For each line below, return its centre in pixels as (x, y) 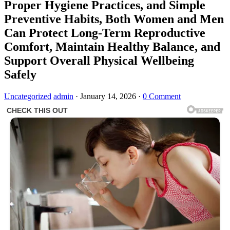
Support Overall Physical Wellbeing (99, 60)
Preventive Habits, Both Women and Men (114, 19)
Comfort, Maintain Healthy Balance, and (112, 46)
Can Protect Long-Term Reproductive (105, 33)
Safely (20, 74)
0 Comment (162, 96)
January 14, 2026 (108, 96)
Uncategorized (28, 96)
